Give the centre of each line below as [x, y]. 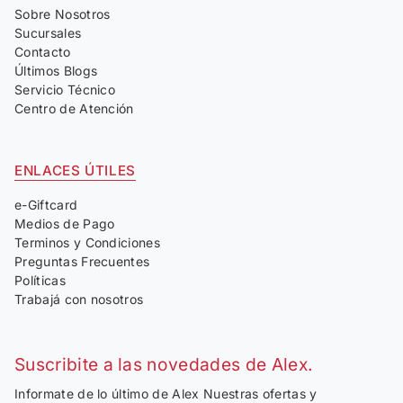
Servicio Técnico [65, 90]
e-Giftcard [46, 205]
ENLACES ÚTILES [75, 171]
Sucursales [48, 33]
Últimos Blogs [56, 71]
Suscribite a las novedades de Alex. [164, 365]
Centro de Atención [74, 109]
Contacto [43, 52]
